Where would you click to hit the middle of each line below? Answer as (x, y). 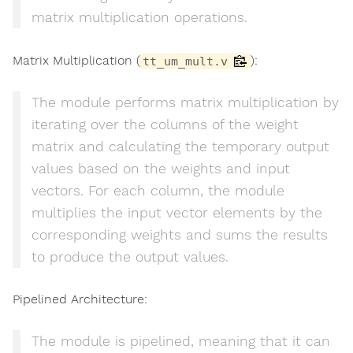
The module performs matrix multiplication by (185, 102)
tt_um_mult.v (185, 61)
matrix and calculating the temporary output (180, 146)
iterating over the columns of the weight (165, 124)
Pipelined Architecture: (80, 299)
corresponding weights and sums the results (179, 234)
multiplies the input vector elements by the (176, 212)
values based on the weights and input (160, 168)
